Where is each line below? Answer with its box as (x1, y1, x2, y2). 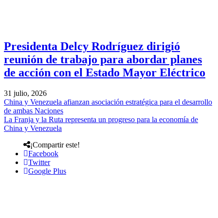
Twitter (28, 158, 50, 166)
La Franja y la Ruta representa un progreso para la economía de (4, 115, 198, 124)
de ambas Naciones (4, 106, 63, 115)
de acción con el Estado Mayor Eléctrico (4, 66, 205, 79)
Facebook (28, 149, 58, 158)
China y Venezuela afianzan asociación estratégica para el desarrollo (4, 97, 212, 106)
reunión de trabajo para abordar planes (4, 53, 202, 66)
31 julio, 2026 (4, 89, 47, 97)
